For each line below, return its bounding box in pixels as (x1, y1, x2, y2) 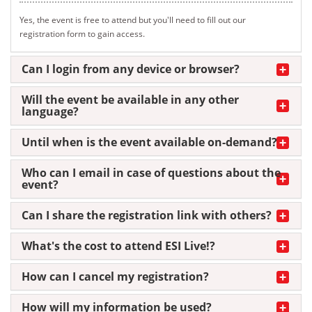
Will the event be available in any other (22, 92, 239, 108)
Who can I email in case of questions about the (22, 165, 281, 181)
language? (22, 104, 79, 120)
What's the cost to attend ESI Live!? (22, 238, 215, 254)
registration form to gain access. (19, 28, 146, 40)
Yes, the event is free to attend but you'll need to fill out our (19, 14, 247, 26)
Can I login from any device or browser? (22, 61, 240, 77)
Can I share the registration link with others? (22, 208, 272, 224)
